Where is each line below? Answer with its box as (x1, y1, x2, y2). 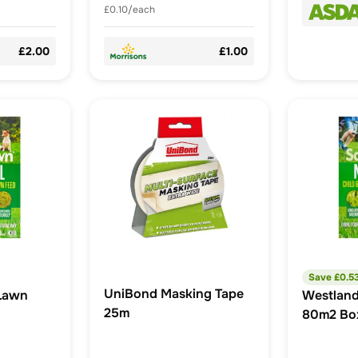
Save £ (308, 271, 340, 284)
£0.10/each (104, 3, 155, 17)
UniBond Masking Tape (104, 285, 244, 303)
